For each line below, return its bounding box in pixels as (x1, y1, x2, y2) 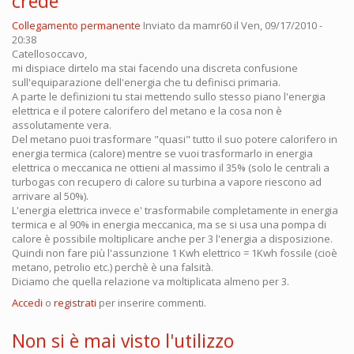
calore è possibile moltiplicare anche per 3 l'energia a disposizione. (12, 231, 333, 246)
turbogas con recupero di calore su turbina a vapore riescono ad (12, 174, 322, 189)
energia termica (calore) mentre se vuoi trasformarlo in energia (12, 145, 313, 160)
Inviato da (143, 17, 193, 32)
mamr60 (193, 17, 232, 32)
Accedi (12, 295, 43, 310)
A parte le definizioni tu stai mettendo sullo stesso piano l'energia (12, 88, 326, 104)
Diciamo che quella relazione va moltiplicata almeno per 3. (12, 273, 289, 288)
